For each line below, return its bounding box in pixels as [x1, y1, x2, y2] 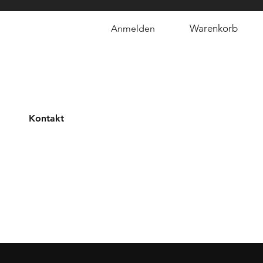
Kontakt [29, 113, 64, 124]
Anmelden [111, 23, 155, 34]
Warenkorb [190, 22, 238, 34]
